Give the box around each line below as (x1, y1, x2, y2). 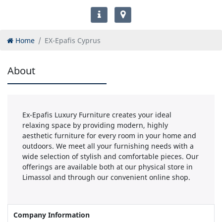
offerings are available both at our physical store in (22, 162, 193, 172)
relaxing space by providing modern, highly (22, 120, 168, 130)
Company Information (13, 210, 90, 220)
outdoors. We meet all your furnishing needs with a (22, 141, 194, 151)
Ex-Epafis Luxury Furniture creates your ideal (22, 110, 171, 120)
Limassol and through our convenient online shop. (22, 172, 190, 182)
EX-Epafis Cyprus (45, 35, 101, 45)
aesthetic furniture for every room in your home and (22, 131, 196, 141)
